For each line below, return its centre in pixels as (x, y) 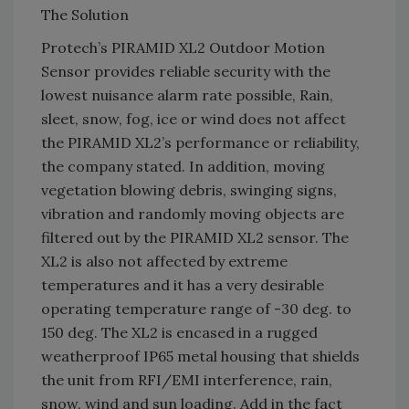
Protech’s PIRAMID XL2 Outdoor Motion (183, 47)
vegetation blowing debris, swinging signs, (189, 189)
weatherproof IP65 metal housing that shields (200, 356)
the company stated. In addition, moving (183, 166)
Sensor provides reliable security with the (186, 71)
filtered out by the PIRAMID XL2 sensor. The (195, 237)
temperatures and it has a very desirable (183, 284)
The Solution (85, 14)
